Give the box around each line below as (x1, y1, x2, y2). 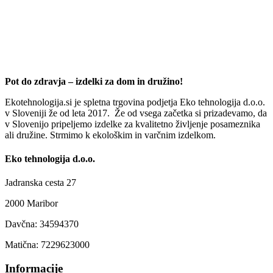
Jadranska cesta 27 (5, 177, 76, 188)
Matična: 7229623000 (5, 239, 90, 250)
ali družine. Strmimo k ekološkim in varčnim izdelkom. (5, 129, 216, 140)
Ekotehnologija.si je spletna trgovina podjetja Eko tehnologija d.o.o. (5, 96, 265, 107)
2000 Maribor (5, 198, 58, 209)
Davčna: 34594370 (5, 219, 79, 230)
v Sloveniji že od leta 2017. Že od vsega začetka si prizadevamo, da (5, 107, 267, 118)
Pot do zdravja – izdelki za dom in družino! (5, 76, 183, 87)
